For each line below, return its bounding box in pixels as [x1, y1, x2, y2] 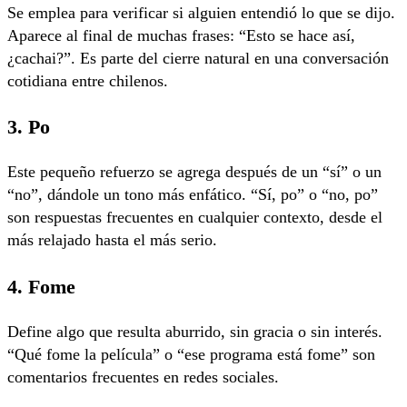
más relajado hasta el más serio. [7, 231, 217, 250]
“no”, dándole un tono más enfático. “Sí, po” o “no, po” [7, 185, 378, 204]
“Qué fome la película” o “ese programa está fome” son [7, 344, 375, 363]
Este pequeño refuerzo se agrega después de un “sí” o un [7, 163, 382, 182]
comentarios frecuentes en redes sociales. [7, 367, 279, 386]
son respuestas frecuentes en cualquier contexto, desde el [7, 208, 382, 227]
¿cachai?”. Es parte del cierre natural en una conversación [7, 48, 389, 67]
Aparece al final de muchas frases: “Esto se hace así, [7, 25, 355, 45]
